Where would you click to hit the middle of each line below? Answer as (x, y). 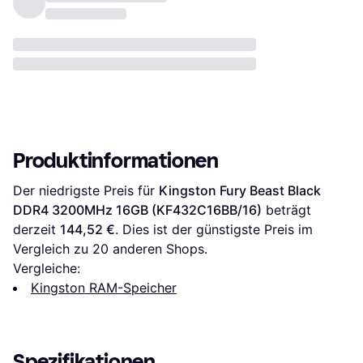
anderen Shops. (158, 249)
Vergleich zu (53, 249)
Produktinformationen (116, 161)
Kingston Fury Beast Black (240, 191)
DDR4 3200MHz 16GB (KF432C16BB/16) (137, 210)
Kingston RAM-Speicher (104, 288)
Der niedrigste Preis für (86, 191)
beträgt (286, 210)
